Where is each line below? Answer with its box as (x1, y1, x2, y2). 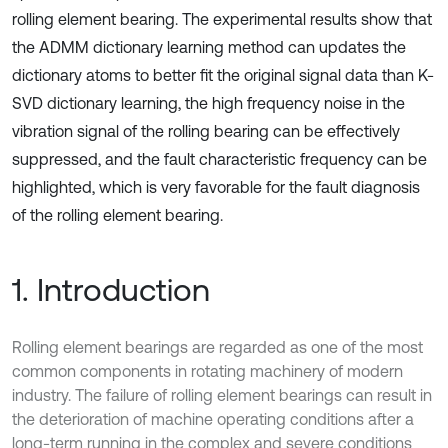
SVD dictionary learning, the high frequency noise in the (12, 94, 405, 112)
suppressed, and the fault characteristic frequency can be (12, 150, 427, 168)
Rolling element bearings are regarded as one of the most (12, 338, 423, 356)
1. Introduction (12, 271, 210, 308)
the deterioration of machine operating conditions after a (12, 410, 414, 428)
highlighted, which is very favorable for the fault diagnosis (12, 178, 420, 196)
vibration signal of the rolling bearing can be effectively (12, 122, 400, 140)
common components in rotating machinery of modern (12, 362, 403, 380)
